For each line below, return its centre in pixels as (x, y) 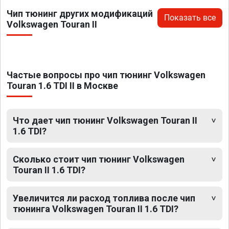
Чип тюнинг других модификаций (80, 13)
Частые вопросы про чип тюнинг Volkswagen (106, 75)
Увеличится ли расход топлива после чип (104, 198)
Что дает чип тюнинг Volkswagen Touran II (105, 120)
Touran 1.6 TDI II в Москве (62, 85)
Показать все (190, 17)
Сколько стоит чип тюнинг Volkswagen (99, 159)
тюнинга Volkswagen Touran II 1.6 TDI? (96, 209)
